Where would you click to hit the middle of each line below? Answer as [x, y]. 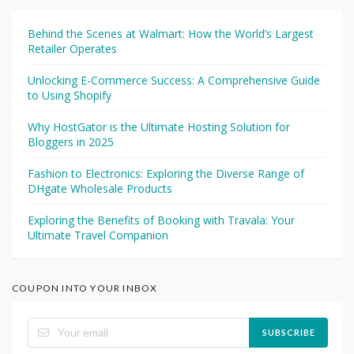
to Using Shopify [70, 95]
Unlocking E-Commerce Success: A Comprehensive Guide [174, 80]
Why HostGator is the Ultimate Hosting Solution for [159, 126]
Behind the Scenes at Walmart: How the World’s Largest [171, 33]
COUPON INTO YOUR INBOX [85, 288]
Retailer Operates [72, 48]
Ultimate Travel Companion [98, 235]
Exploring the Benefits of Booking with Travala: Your [161, 220]
